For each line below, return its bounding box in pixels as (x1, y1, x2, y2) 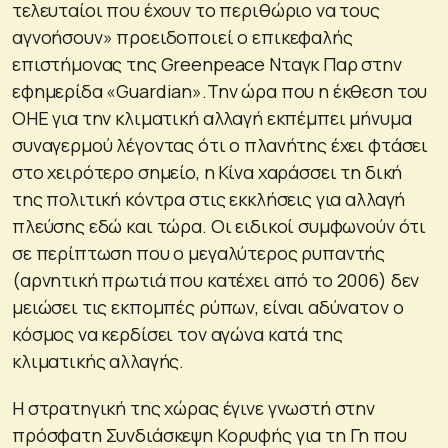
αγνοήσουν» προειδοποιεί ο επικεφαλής (12, 24, 353, 49)
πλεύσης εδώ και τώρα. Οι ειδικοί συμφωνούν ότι (12, 213, 427, 238)
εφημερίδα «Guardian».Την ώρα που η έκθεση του (12, 78, 428, 103)
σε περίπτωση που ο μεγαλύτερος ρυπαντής (12, 240, 386, 265)
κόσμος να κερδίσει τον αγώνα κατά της (12, 321, 343, 346)
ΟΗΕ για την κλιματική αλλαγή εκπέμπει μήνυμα (12, 105, 412, 130)
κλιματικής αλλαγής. (12, 348, 185, 373)
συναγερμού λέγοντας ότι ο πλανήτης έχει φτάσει (12, 132, 429, 157)
